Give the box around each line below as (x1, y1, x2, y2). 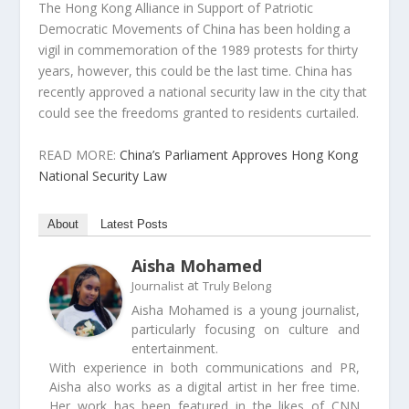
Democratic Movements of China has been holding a (38, 20, 351, 38)
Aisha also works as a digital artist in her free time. (49, 377, 360, 395)
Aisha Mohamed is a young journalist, (131, 300, 360, 319)
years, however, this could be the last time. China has (38, 62, 353, 80)
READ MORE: (38, 145, 121, 163)
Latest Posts (100, 216, 169, 231)
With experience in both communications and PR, (49, 358, 360, 376)
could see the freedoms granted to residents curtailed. (38, 104, 360, 122)
